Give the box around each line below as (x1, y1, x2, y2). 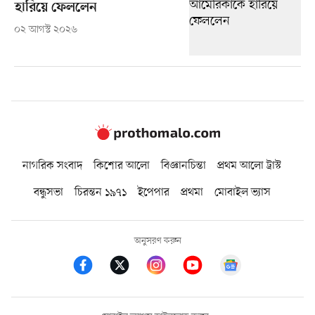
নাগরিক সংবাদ (22, 158, 82, 174)
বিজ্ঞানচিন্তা (161, 158, 206, 174)
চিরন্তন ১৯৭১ (74, 185, 127, 201)
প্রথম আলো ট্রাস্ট (217, 158, 281, 174)
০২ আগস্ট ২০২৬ (13, 22, 77, 37)
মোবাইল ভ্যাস (214, 185, 271, 201)
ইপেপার (137, 185, 169, 201)
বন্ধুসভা (33, 185, 63, 201)
